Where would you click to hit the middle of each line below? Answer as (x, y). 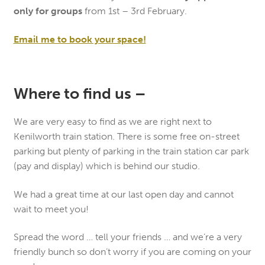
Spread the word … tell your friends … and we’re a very (127, 237)
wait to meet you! (51, 209)
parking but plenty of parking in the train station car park (131, 151)
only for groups (48, 11)
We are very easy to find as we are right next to (112, 122)
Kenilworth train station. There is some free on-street (126, 137)
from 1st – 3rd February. (134, 11)
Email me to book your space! (80, 39)
